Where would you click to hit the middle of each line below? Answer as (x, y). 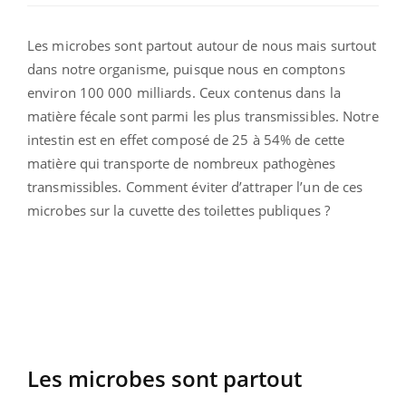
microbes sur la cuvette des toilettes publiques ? (179, 211)
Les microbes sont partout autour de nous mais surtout (202, 46)
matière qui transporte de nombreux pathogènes (182, 164)
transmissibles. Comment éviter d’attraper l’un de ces (195, 187)
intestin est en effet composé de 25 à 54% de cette (186, 140)
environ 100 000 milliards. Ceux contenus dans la (184, 93)
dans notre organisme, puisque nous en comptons (186, 69)
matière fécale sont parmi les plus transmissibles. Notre (203, 116)
